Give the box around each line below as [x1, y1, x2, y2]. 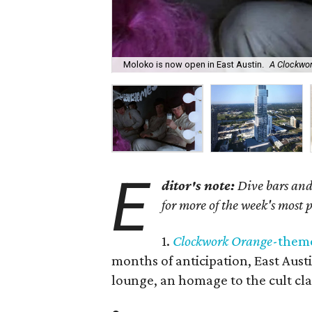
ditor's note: [162, 177, 235, 194]
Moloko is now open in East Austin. [123, 59, 264, 70]
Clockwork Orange [173, 233, 273, 249]
